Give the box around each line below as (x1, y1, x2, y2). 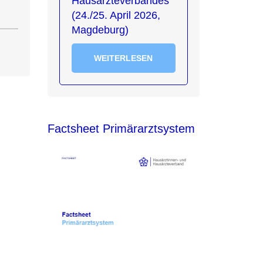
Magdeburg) (71, 24, 129, 36)
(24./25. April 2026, (71, 9, 160, 21)
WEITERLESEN (94, 53, 153, 63)
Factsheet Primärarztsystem (47, 122, 195, 135)
